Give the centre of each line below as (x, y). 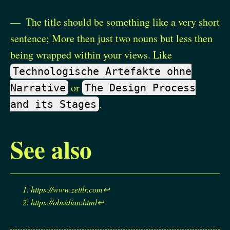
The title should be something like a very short (123, 22)
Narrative (38, 88)
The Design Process (140, 88)
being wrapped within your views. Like (91, 54)
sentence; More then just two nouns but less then (111, 38)
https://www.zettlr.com (67, 189)
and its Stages (53, 104)
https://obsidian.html (64, 202)
